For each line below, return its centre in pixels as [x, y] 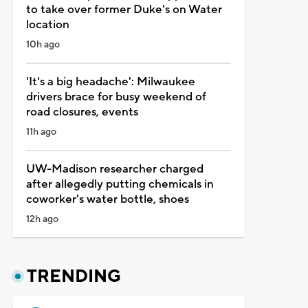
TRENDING [74, 276]
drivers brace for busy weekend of [116, 97]
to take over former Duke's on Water [124, 9]
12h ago [42, 219]
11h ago [41, 132]
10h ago [43, 44]
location [47, 24]
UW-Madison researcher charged [114, 169]
